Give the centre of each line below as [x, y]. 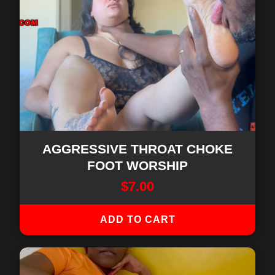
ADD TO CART [137, 219]
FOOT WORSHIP [137, 165]
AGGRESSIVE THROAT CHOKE [137, 149]
